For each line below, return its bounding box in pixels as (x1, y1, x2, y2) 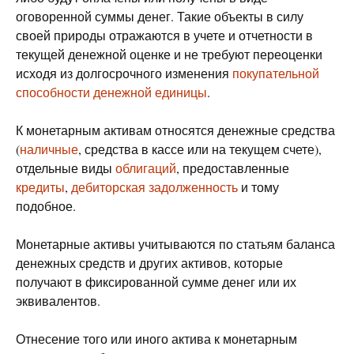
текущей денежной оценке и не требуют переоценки (16, 46, 322, 62)
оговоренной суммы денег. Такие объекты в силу (16, 8, 303, 24)
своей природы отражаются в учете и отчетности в (16, 27, 313, 43)
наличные (20, 141, 78, 157)
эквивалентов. (16, 292, 100, 309)
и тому (238, 179, 279, 195)
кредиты (16, 179, 65, 195)
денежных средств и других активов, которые (16, 254, 283, 271)
